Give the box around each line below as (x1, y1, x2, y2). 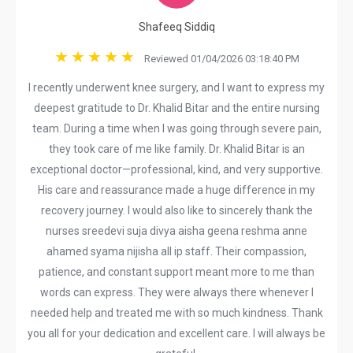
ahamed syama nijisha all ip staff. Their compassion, (46, 245, 307, 258)
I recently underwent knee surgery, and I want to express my (28, 81, 325, 94)
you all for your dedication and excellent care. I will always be (28, 327, 325, 340)
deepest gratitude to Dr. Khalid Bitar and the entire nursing (33, 102, 320, 114)
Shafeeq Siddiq (138, 20, 215, 33)
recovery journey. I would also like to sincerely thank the (40, 204, 313, 217)
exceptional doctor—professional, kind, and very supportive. (30, 163, 323, 176)
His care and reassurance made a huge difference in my (38, 184, 315, 196)
